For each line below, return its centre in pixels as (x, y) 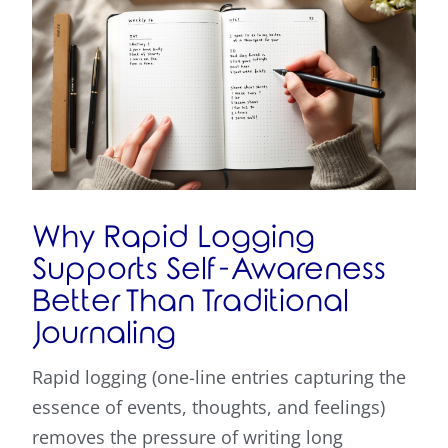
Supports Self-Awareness (209, 270)
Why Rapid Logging (173, 238)
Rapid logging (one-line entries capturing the (219, 377)
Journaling (104, 334)
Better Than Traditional (190, 302)
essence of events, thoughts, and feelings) (208, 407)
